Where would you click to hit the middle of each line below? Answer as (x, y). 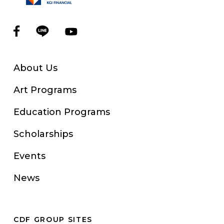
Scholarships (43, 134)
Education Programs (61, 112)
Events (29, 156)
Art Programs (45, 90)
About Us (35, 68)
